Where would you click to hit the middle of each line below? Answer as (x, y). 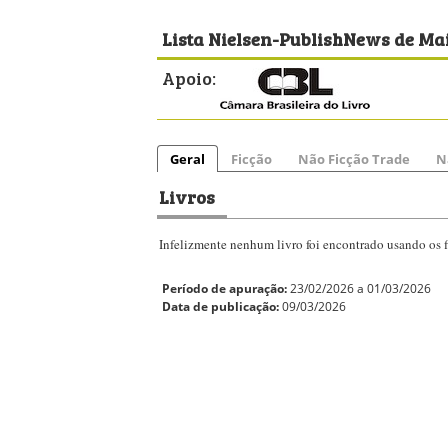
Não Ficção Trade (354, 159)
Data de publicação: (220, 306)
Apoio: (189, 77)
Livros (187, 196)
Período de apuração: (224, 288)
